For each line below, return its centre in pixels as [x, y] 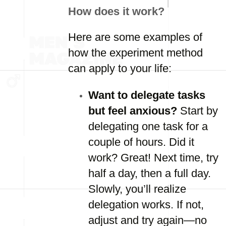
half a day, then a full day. [150, 173]
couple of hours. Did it [141, 142]
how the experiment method [135, 53]
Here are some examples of [135, 37]
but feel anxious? [133, 111]
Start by [197, 111]
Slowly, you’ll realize [137, 189]
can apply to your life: [120, 68]
